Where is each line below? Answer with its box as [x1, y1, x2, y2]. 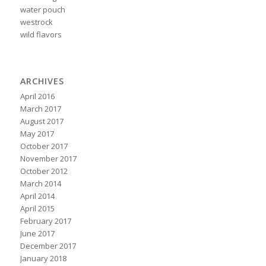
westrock [20, 17, 53, 28]
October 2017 [20, 141, 68, 152]
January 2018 [20, 253, 66, 264]
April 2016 [20, 91, 55, 102]
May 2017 [20, 128, 54, 140]
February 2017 [20, 216, 71, 227]
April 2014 [20, 191, 55, 202]
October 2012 [20, 166, 68, 177]
